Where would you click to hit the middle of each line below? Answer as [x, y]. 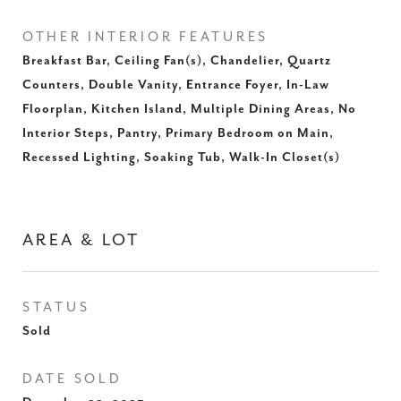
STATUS [56, 307]
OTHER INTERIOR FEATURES [146, 37]
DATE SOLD [73, 379]
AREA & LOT [81, 240]
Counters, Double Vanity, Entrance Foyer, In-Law [176, 85]
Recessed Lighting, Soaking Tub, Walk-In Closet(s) [181, 158]
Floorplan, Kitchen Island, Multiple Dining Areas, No [189, 109]
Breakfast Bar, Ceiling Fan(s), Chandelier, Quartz [177, 61]
